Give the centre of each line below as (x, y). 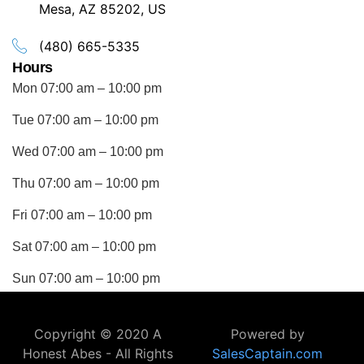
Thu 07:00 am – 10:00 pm (86, 183)
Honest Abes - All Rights (97, 353)
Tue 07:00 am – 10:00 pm (85, 120)
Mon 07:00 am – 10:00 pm (87, 88)
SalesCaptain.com (267, 353)
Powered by (267, 334)
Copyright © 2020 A (97, 334)
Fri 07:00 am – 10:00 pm (82, 215)
